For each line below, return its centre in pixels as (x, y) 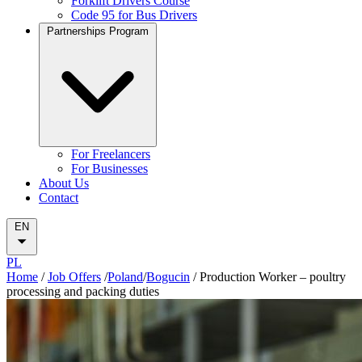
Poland (125, 277)
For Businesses (109, 168)
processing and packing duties (83, 291)
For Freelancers (111, 154)
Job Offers (74, 277)
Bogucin (168, 277)
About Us (64, 183)
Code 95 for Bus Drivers (134, 15)
